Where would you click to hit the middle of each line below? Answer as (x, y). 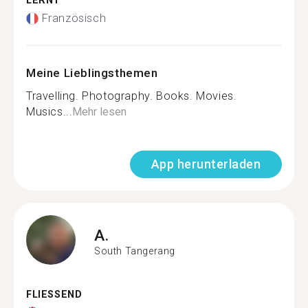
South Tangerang (135, 251)
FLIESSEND (51, 295)
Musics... (49, 112)
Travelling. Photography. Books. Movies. (132, 96)
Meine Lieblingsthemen (92, 73)
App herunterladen (206, 164)
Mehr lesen (100, 112)
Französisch (74, 18)
